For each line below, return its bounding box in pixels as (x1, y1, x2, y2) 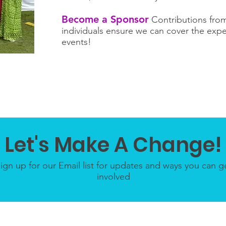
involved (97, 171, 130, 182)
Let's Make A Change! (4, 131, 222, 159)
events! (62, 36, 91, 47)
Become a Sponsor (62, 13, 149, 25)
